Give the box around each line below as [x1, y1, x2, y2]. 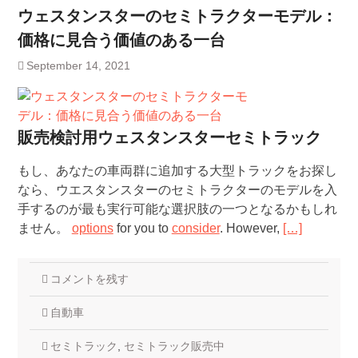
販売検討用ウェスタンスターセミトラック [17, 129, 321, 147]
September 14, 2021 [26, 59, 130, 73]
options [71, 221, 113, 236]
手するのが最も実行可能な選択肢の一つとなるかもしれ [17, 202, 337, 217]
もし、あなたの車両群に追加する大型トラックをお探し [17, 164, 337, 178]
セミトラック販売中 [123, 340, 225, 353]
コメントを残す [50, 272, 129, 286]
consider [171, 221, 220, 236]
